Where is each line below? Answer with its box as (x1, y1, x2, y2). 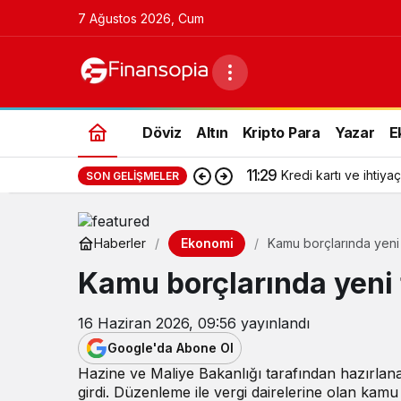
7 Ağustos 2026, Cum (78, 10, 204, 26)
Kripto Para (242, 123, 320, 141)
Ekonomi (180, 235, 234, 251)
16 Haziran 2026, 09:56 (78, 313, 236, 332)
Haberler (94, 235, 146, 252)
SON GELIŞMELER (86, 169, 179, 183)
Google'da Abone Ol (107, 340, 234, 356)
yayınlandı (236, 313, 310, 332)
